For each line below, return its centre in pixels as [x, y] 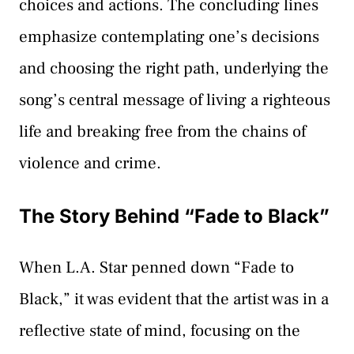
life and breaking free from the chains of [162, 131]
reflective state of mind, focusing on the [160, 331]
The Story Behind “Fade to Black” [174, 217]
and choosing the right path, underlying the [174, 68]
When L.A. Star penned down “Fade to [156, 268]
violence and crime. [90, 163]
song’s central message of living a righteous [175, 100]
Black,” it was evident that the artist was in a [174, 299]
